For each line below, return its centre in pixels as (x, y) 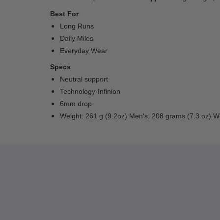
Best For (64, 14)
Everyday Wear (84, 51)
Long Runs (77, 26)
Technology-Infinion (90, 91)
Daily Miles (77, 38)
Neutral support (84, 79)
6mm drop (76, 104)
